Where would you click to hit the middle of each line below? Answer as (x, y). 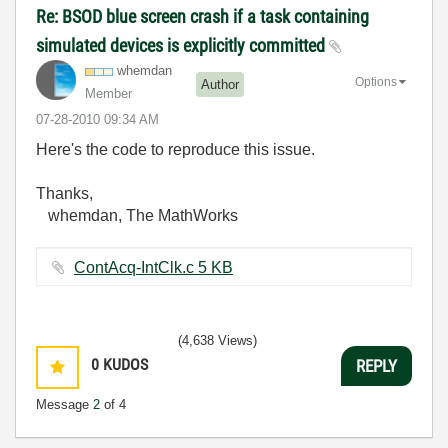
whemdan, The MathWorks (137, 215)
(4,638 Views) (217, 340)
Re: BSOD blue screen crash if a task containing (202, 16)
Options (376, 81)
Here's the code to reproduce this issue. (175, 149)
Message (64, 404)
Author (220, 84)
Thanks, (64, 193)
